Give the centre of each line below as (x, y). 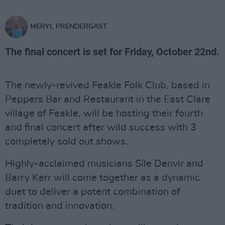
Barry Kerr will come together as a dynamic (102, 178)
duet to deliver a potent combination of (93, 192)
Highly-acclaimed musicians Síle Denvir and (104, 164)
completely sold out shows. (67, 142)
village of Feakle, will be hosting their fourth (104, 114)
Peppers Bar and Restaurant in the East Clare (108, 99)
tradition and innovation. (60, 206)
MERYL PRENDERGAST (69, 27)
